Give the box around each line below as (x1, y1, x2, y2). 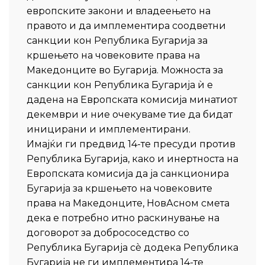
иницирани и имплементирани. (27, 124, 190, 135)
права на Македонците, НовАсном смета (27, 198, 230, 209)
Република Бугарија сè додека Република (27, 242, 238, 253)
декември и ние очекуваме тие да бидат (27, 109, 232, 120)
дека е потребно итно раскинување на (27, 212, 219, 224)
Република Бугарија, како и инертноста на (27, 153, 238, 164)
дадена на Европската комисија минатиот (27, 94, 237, 105)
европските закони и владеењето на (27, 5, 211, 17)
